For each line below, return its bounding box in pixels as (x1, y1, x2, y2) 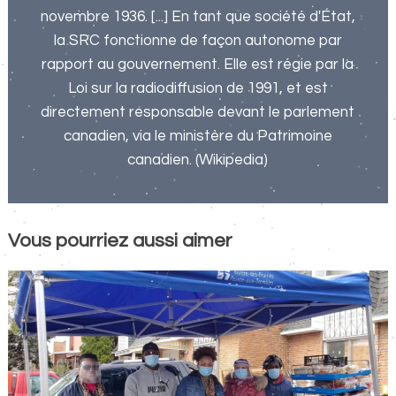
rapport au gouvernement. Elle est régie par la (42, 56, 354, 72)
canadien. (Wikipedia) (127, 151, 269, 168)
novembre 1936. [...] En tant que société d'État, (40, 8, 355, 25)
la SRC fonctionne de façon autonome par (53, 32, 342, 49)
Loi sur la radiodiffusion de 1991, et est (67, 80, 328, 96)
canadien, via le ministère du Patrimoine (63, 127, 332, 144)
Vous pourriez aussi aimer (7, 230, 232, 251)
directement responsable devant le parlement (41, 103, 355, 120)
